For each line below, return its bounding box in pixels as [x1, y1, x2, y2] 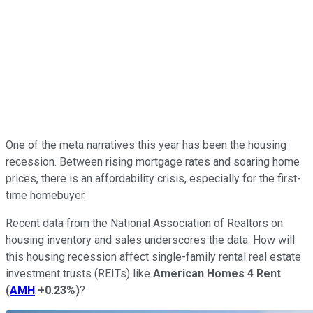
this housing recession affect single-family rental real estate [6, 249, 301, 263]
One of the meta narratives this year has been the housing [6, 138, 286, 152]
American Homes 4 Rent [153, 266, 281, 280]
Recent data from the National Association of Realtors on [6, 216, 283, 230]
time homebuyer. [6, 188, 86, 202]
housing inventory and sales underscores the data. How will [6, 233, 295, 247]
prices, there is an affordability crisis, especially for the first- [6, 171, 301, 185]
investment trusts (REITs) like [6, 266, 153, 280]
